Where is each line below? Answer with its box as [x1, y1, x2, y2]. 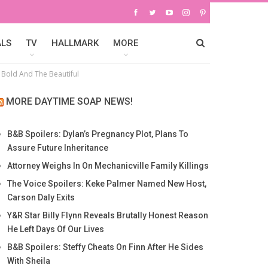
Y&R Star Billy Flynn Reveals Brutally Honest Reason [7, 211, 208, 220]
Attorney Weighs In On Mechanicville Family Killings [7, 161, 209, 170]
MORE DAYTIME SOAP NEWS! [5, 96, 133, 107]
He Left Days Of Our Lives [7, 224, 104, 234]
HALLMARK [51, 38, 99, 48]
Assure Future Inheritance [7, 143, 108, 153]
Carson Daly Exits [7, 193, 75, 202]
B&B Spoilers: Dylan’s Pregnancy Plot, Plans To [7, 129, 188, 139]
